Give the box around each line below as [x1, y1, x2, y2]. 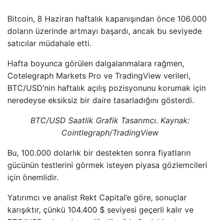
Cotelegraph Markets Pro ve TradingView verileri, [7, 70, 191, 81]
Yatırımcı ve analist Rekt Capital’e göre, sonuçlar [7, 192, 187, 202]
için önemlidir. [7, 172, 58, 182]
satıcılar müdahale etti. [7, 38, 91, 48]
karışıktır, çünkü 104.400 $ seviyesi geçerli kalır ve [7, 204, 193, 215]
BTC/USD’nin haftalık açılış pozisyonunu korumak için [7, 82, 206, 93]
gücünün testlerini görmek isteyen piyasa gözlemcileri [7, 160, 207, 170]
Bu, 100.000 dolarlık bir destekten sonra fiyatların [7, 147, 191, 158]
